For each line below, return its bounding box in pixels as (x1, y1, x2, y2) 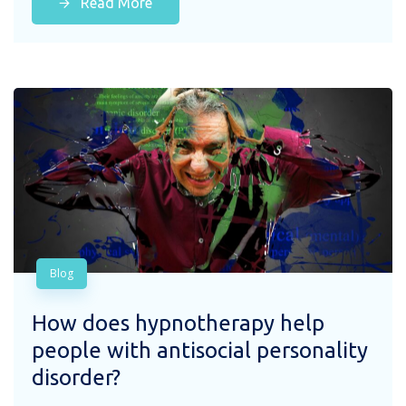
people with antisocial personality (32, 338, 368, 363)
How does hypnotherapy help (32, 311, 324, 336)
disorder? (32, 365, 121, 391)
